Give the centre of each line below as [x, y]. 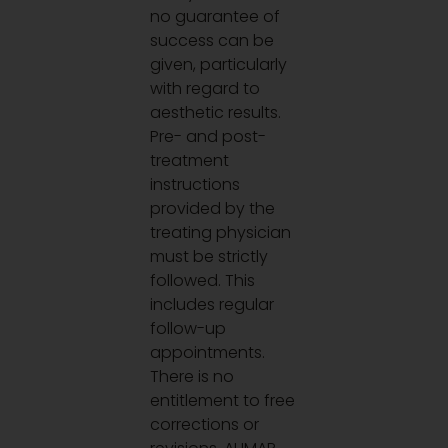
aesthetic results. [216, 113]
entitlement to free [223, 401]
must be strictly [209, 257]
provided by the [213, 209]
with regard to [205, 89]
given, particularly [219, 65]
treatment [190, 161]
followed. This [203, 281]
